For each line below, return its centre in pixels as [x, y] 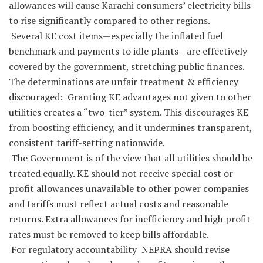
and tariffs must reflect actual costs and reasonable [119, 204]
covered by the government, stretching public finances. [127, 67]
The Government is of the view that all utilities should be [131, 158]
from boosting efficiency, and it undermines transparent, [130, 128]
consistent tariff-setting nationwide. [87, 143]
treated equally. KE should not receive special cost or [121, 173]
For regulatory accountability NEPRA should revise [119, 250]
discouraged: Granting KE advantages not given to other [130, 97]
